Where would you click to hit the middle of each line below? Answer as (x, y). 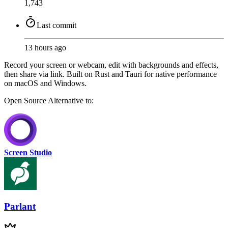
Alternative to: (71, 100)
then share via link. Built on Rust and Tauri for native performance (110, 74)
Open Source (26, 100)
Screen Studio (28, 152)
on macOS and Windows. (45, 83)
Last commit (56, 25)
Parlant (20, 207)
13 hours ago (45, 47)
